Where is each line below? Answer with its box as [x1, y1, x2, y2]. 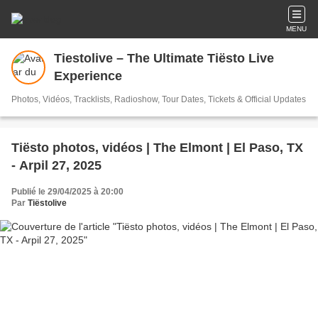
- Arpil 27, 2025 [11, 158, 102, 172]
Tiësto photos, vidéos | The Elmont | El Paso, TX [11, 141, 303, 155]
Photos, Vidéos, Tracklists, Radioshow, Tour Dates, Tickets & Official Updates [11, 94, 306, 104]
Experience [54, 69, 122, 83]
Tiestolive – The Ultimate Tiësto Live [54, 51, 274, 65]
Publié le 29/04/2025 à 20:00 [11, 187, 124, 197]
